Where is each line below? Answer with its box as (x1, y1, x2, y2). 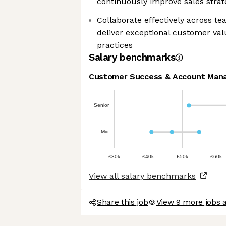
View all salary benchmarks (89, 171, 196, 181)
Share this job (97, 197, 148, 207)
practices (97, 40, 133, 50)
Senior (93, 102, 109, 108)
